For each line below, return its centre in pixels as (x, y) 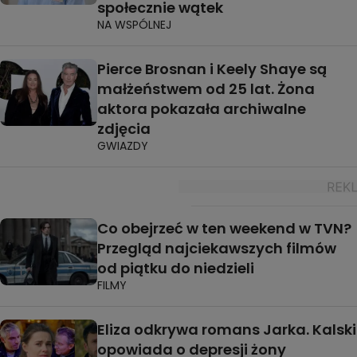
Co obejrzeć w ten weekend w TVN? (224, 228)
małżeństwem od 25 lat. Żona (206, 88)
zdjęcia (124, 128)
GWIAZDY (123, 145)
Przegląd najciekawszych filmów (217, 248)
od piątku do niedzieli (176, 268)
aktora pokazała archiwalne (202, 108)
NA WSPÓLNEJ (134, 24)
